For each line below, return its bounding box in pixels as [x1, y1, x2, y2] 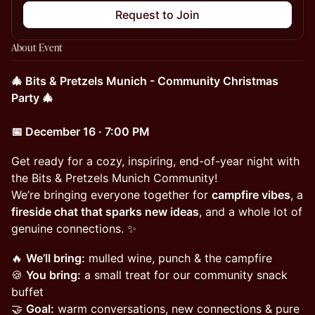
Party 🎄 [11, 91, 53, 105]
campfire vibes [212, 188, 290, 202]
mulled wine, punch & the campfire [85, 251, 272, 265]
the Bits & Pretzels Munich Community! [11, 171, 217, 185]
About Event [11, 41, 63, 54]
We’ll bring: [26, 251, 85, 265]
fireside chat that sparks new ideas [11, 205, 199, 219]
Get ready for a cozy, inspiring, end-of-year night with [11, 154, 300, 168]
